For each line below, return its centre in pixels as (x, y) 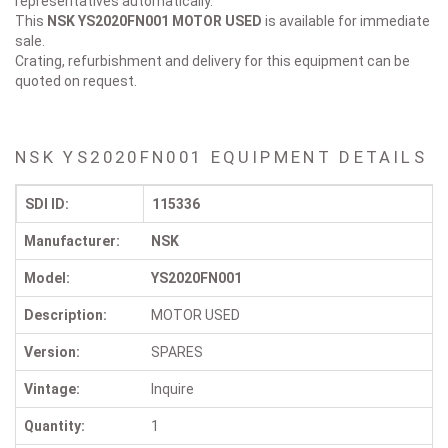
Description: (65, 315)
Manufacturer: (72, 241)
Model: (47, 278)
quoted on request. (76, 81)
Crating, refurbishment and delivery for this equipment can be (212, 61)
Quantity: (54, 426)
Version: (52, 352)
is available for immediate (347, 21)
